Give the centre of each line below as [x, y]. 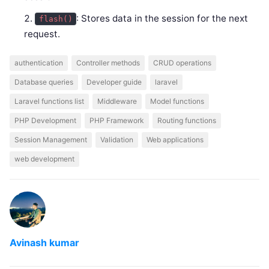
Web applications [175, 140]
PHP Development [45, 121]
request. [42, 34]
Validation [117, 140]
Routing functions [187, 121]
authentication [39, 63]
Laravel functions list [49, 101]
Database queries [44, 82]
